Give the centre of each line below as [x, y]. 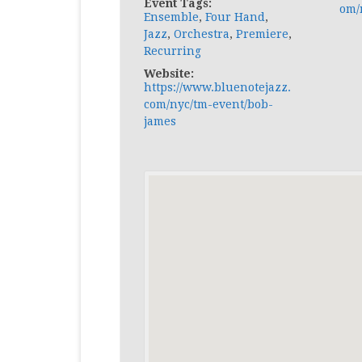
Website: [168, 74]
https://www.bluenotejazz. [217, 87]
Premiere [262, 34]
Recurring [172, 51]
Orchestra [201, 34]
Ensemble [171, 17]
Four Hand [235, 17]
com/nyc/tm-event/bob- [208, 104]
